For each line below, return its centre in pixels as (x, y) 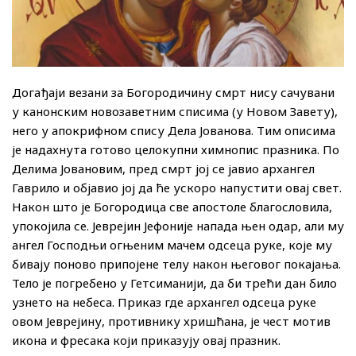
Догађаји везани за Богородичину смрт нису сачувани (173, 93)
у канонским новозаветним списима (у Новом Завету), (175, 112)
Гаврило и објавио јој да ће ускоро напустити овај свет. (177, 188)
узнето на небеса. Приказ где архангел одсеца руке (164, 302)
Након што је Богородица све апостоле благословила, (172, 207)
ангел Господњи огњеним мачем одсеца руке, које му (172, 245)
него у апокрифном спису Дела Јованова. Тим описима (174, 131)
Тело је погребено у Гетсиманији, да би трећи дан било (174, 283)
